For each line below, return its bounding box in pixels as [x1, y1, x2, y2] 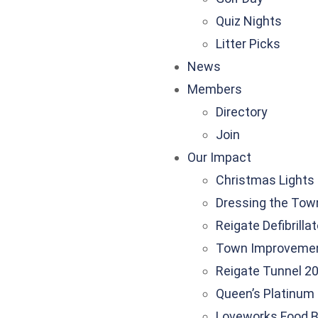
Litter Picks [216, 36, 280, 51]
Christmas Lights [216, 172, 314, 187]
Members [187, 82, 242, 97]
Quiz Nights [216, 13, 282, 28]
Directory [216, 104, 268, 119]
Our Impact [187, 150, 251, 165]
